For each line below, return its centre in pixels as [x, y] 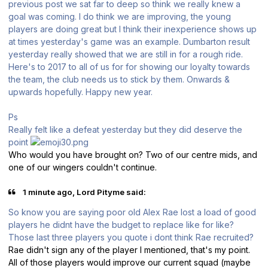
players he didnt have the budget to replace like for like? [122, 225]
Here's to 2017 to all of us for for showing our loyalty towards [129, 66]
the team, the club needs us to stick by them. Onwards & [119, 79]
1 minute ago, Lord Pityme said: [84, 192]
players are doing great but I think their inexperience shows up [133, 29]
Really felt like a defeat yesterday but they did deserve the [125, 129]
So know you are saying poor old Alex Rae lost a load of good [132, 212]
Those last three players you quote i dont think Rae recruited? [131, 237]
